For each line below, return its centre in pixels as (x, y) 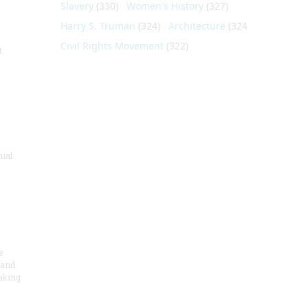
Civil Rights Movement (112, 46)
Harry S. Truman (98, 26)
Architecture (197, 26)
